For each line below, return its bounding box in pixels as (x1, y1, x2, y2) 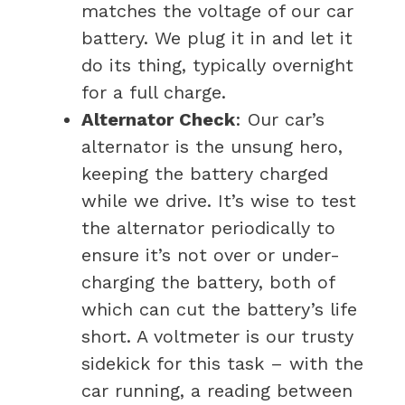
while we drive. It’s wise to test (81, 189, 356, 212)
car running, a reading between (81, 379, 353, 401)
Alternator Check (81, 108, 235, 130)
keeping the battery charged (81, 162, 328, 184)
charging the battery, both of (81, 270, 334, 293)
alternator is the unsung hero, (81, 135, 343, 157)
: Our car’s (235, 108, 325, 130)
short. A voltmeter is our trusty (81, 325, 353, 347)
